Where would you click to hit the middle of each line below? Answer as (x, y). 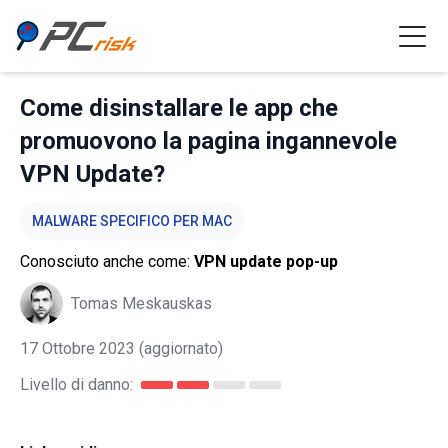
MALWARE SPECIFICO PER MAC (132, 221)
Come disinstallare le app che (179, 108)
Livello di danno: (76, 384)
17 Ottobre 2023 (77, 348)
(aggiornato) (179, 348)
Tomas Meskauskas (141, 303)
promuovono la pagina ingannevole (208, 141)
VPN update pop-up (266, 261)
